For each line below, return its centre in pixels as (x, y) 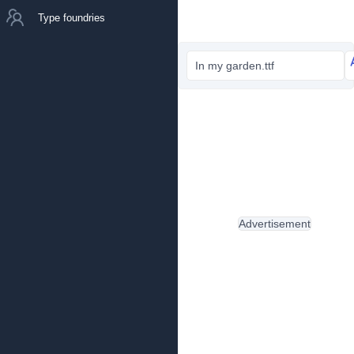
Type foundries (72, 17)
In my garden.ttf (235, 66)
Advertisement (274, 224)
